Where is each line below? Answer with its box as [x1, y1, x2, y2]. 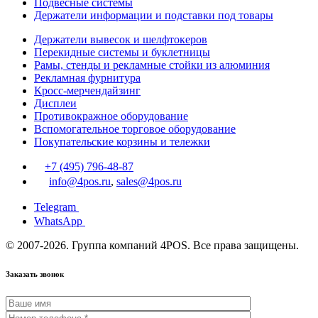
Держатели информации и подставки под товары [34, 9, 273, 22]
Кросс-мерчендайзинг [34, 84, 141, 97]
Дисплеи [34, 97, 77, 110]
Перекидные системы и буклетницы [34, 46, 210, 59]
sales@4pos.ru [116, 175, 182, 188]
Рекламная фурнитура [34, 72, 141, 84]
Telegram [34, 201, 79, 214]
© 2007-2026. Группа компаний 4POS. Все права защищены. [6, 239, 299, 252]
